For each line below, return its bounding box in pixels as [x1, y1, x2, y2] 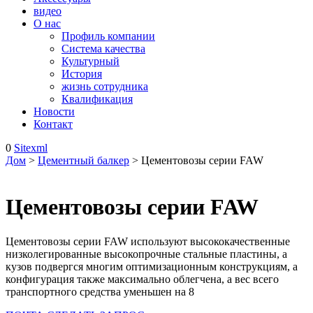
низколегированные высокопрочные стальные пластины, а [6, 247, 287, 260]
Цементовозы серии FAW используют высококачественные [6, 235, 290, 247]
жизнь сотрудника [61, 80, 148, 92]
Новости [34, 105, 75, 117]
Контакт [34, 118, 73, 130]
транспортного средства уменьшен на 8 [6, 285, 194, 298]
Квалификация [61, 93, 133, 105]
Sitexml [14, 142, 48, 154]
